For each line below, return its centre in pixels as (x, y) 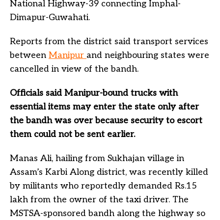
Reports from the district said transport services (109, 41)
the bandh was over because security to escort (106, 120)
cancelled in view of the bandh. (74, 69)
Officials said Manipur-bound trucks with (94, 93)
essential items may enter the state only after (104, 107)
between (29, 55)
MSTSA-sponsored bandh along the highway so (108, 213)
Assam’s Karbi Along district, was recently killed (109, 172)
